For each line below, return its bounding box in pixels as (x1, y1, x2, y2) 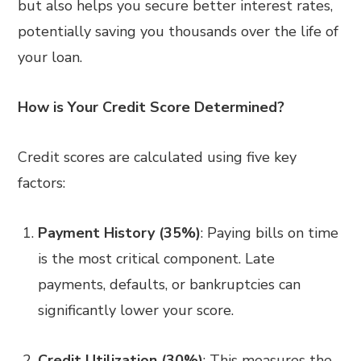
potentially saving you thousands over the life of (18, 22, 339, 41)
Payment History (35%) (38, 223, 201, 243)
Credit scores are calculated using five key (18, 147, 297, 167)
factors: (18, 173, 66, 193)
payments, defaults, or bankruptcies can (38, 275, 301, 294)
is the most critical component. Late (38, 249, 276, 268)
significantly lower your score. (38, 301, 234, 320)
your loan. (18, 48, 83, 67)
